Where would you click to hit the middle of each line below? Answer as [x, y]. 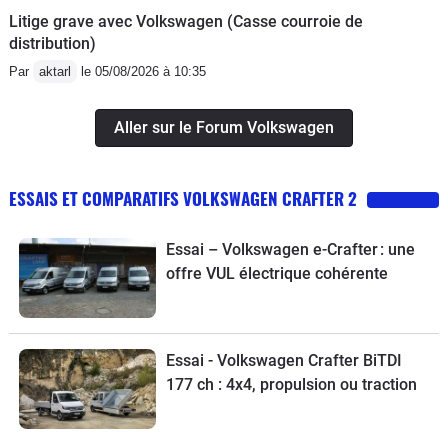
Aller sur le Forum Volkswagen [224, 127]
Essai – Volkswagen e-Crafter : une [290, 249]
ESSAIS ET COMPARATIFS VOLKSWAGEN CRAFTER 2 [183, 198]
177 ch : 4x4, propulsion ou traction [291, 384]
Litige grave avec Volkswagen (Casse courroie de [186, 21]
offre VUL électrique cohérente [276, 273]
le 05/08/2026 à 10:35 [141, 71]
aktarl [55, 71]
